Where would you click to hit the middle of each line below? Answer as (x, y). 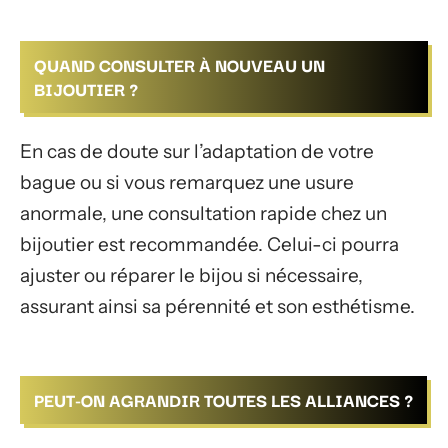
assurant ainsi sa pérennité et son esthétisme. (217, 306)
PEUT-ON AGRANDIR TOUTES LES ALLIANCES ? (223, 400)
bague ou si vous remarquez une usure (187, 182)
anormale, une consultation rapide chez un (203, 213)
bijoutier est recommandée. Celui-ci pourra (209, 244)
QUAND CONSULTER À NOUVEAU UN (179, 65)
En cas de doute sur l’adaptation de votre (197, 151)
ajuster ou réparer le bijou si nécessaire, (191, 275)
